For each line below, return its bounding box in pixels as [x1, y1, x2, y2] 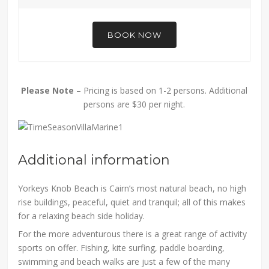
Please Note [21, 85, 74, 97]
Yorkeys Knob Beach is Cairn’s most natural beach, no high [18, 183, 247, 195]
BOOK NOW [107, 30, 162, 40]
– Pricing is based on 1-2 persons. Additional [74, 85, 248, 97]
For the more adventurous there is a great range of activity [18, 228, 247, 240]
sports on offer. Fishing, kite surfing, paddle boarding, [18, 242, 225, 254]
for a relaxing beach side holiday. [18, 210, 145, 222]
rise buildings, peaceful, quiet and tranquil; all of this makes [18, 196, 246, 208]
